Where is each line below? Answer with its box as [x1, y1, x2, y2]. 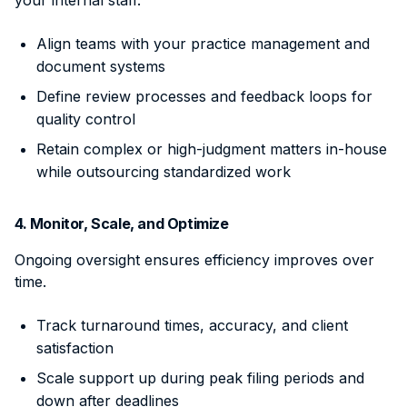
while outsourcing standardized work [36, 162, 291, 181]
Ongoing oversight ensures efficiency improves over [15, 250, 374, 269]
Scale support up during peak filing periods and [36, 368, 364, 387]
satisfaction [36, 338, 114, 357]
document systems [36, 56, 165, 75]
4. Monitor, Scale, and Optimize [15, 213, 229, 233]
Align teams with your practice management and [36, 34, 370, 53]
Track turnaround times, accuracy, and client [36, 315, 348, 334]
